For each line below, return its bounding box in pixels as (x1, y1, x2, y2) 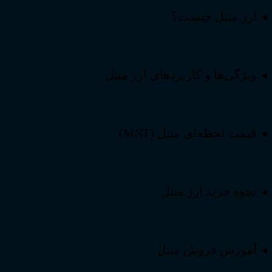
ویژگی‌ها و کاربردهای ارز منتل (102, 68, 257, 82)
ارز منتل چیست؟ (171, 10, 257, 24)
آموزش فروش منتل (157, 243, 257, 257)
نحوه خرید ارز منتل (161, 185, 257, 199)
